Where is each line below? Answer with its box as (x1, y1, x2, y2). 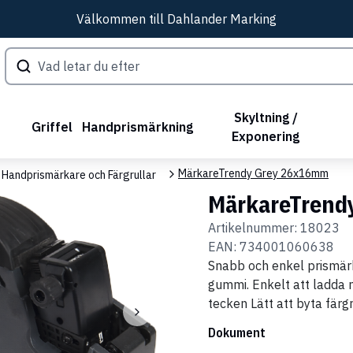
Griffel (32, 118, 73, 135)
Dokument (208, 324, 266, 340)
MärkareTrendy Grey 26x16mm (178, 166, 329, 181)
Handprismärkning (82, 118, 194, 135)
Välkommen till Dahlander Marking (76, 11, 277, 27)
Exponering (232, 128, 300, 144)
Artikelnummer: (208, 219, 300, 236)
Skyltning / (233, 109, 298, 125)
